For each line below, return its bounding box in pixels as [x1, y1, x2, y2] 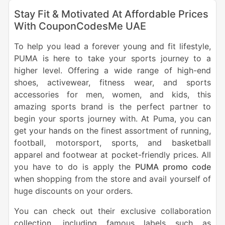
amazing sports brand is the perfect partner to [14, 101, 211, 112]
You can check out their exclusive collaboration [14, 206, 211, 216]
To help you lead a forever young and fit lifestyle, [14, 41, 211, 52]
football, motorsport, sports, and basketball [14, 138, 211, 148]
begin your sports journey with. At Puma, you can [14, 114, 211, 124]
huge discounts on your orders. [14, 186, 133, 196]
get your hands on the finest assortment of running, [14, 126, 211, 136]
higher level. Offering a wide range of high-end [14, 65, 211, 76]
